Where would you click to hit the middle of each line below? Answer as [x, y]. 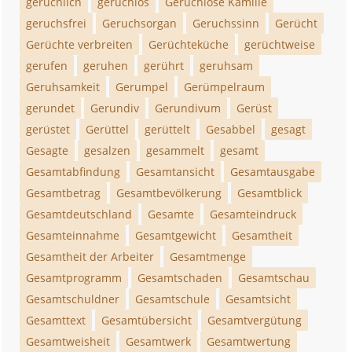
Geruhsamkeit [63, 87]
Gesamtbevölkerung [169, 193]
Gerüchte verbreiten [80, 44]
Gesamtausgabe [273, 172]
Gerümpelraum [225, 87]
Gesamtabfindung [73, 172]
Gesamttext [56, 320]
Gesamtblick [270, 193]
